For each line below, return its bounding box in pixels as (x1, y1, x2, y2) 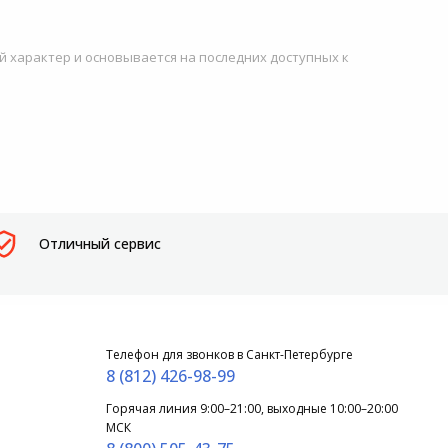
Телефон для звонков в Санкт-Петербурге (105, 346, 353, 364)
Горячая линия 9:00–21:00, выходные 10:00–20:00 (105, 400, 398, 418)
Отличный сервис (39, 234, 162, 254)
